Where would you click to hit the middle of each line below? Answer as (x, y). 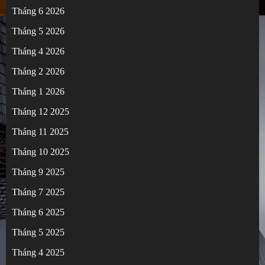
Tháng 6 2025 (38, 212)
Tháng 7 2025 (38, 192)
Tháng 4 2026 (38, 51)
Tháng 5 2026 (38, 31)
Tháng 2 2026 (38, 72)
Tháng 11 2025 (40, 132)
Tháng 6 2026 (38, 11)
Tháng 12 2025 (41, 112)
